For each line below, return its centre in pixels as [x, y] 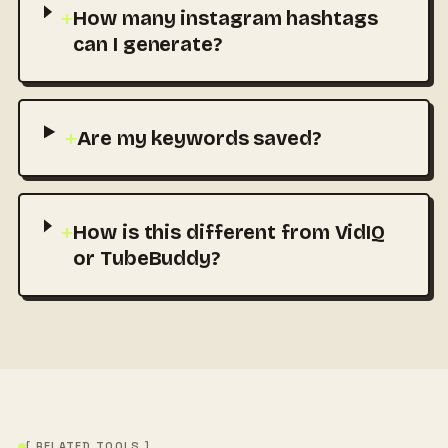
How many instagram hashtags [225, 18]
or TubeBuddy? [146, 258]
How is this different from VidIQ [229, 232]
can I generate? [147, 44]
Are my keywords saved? [199, 138]
